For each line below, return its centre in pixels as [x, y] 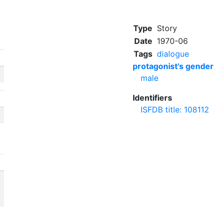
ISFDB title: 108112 [175, 110]
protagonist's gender [173, 66]
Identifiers [152, 98]
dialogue [173, 54]
